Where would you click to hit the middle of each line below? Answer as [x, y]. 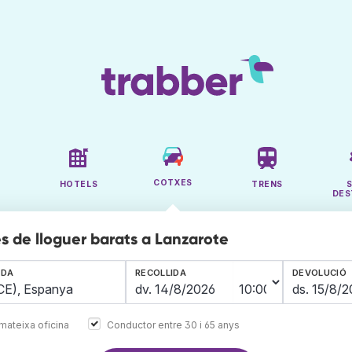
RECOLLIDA [161, 273]
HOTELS [79, 185]
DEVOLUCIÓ [319, 273]
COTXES [173, 183]
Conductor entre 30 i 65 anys [173, 324]
